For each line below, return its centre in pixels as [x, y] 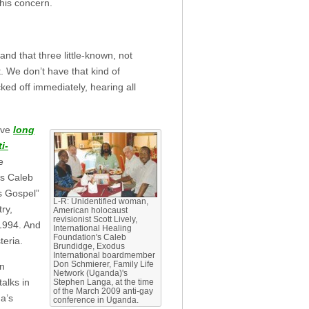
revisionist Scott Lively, [95, 220]
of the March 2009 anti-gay [103, 291]
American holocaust [90, 211]
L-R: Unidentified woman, [101, 202]
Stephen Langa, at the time [103, 282]
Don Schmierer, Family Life [103, 265]
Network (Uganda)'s [90, 273]
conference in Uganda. [96, 300]
